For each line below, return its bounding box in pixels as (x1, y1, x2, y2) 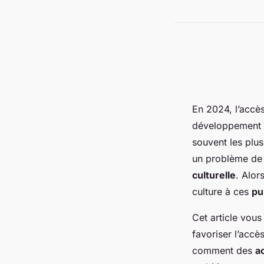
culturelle (192, 169, 236, 181)
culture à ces (192, 186, 252, 198)
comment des (192, 245, 255, 257)
